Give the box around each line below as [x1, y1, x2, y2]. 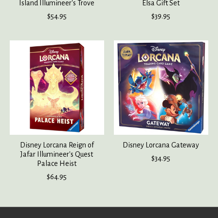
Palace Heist [37, 159, 77, 167]
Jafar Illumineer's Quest [20, 150, 93, 158]
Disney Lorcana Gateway [123, 141, 200, 149]
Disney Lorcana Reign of [19, 141, 94, 149]
